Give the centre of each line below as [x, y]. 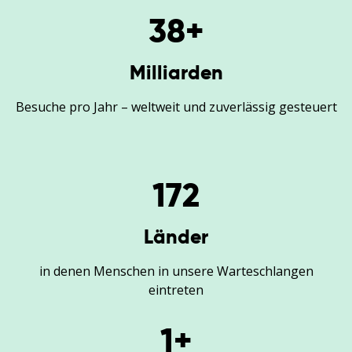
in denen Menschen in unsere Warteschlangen [176, 271]
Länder [176, 236]
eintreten [176, 290]
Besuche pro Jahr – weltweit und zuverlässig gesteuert [176, 106]
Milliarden [176, 72]
